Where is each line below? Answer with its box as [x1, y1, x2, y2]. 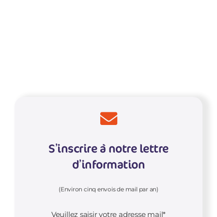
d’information [72, 136, 145, 149]
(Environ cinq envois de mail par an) [59, 164, 158, 171]
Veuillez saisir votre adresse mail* [51, 188, 166, 198]
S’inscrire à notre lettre [48, 120, 169, 133]
